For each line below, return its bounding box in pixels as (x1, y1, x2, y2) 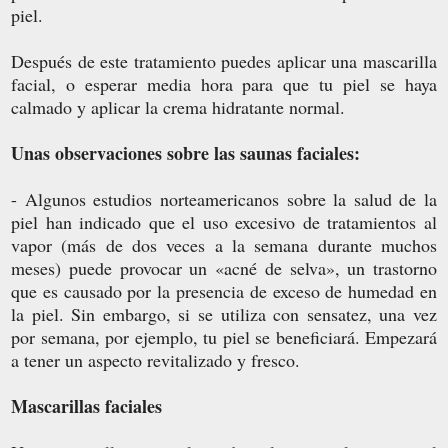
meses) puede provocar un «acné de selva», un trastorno (11, 255, 437, 280)
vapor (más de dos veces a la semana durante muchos (11, 232, 437, 257)
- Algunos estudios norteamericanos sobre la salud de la (11, 186, 437, 211)
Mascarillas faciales (11, 392, 162, 419)
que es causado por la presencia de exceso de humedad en (11, 278, 437, 303)
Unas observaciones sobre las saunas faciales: (11, 139, 360, 166)
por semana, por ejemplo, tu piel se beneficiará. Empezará (11, 324, 437, 349)
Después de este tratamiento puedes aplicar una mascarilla (11, 48, 437, 73)
